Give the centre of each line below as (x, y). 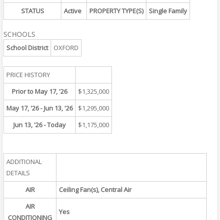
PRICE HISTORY (28, 75)
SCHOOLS (19, 34)
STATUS (32, 11)
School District (27, 48)
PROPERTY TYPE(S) (116, 11)
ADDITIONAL (24, 162)
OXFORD (66, 48)
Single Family (168, 11)
